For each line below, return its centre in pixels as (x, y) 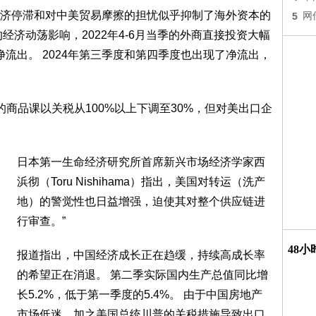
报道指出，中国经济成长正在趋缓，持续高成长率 (141, 255)
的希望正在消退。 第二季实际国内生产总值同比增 (142, 275)
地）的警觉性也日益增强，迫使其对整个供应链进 (141, 201)
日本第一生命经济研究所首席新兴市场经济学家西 (141, 162)
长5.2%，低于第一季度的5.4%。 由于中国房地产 (140, 294)
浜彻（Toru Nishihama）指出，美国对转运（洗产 (141, 182)
